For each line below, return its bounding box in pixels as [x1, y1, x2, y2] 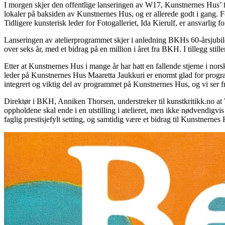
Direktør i [4, 96, 37, 105]
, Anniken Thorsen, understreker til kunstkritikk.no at [54, 96, 224, 105]
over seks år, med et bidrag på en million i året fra [4, 44, 162, 53]
